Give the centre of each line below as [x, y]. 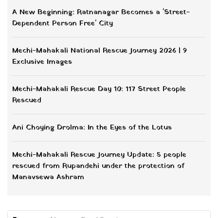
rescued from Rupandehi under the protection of [98, 166]
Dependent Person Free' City [63, 24]
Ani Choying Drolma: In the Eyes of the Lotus [92, 128]
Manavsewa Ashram [48, 177]
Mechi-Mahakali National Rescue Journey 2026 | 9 [100, 51]
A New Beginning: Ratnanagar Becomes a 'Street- [101, 12]
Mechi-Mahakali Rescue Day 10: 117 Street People [99, 89]
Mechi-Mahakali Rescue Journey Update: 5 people [99, 155]
